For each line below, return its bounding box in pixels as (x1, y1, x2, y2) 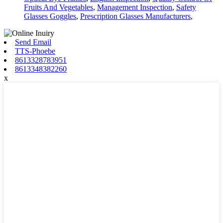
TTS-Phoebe (15, 47, 55, 56)
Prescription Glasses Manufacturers (80, 12, 191, 21)
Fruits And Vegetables (24, 3, 93, 12)
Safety (176, 3, 196, 12)
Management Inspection (97, 3, 172, 12)
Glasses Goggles (24, 12, 76, 21)
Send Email (15, 38, 51, 47)
